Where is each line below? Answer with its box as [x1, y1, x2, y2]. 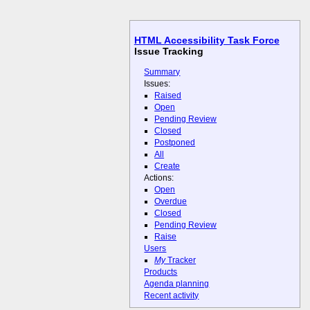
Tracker [165, 255, 197, 266]
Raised [154, 90, 182, 100]
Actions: [144, 172, 174, 183]
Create [154, 161, 181, 171]
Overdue [154, 197, 188, 207]
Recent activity [144, 291, 199, 301]
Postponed [154, 137, 196, 147]
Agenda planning [144, 279, 210, 289]
